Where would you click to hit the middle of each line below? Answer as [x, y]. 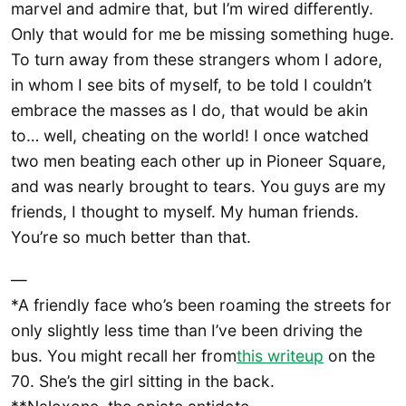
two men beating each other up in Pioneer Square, [198, 161]
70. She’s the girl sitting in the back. [143, 382]
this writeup [280, 356]
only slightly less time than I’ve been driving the [187, 331]
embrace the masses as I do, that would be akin [189, 111]
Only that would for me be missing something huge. [203, 34]
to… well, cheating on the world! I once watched [190, 136]
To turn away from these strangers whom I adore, [197, 60]
